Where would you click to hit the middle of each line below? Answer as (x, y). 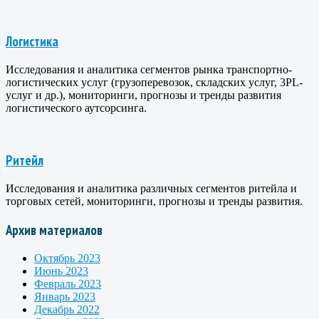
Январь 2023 (65, 296)
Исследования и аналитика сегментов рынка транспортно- (149, 69)
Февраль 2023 (68, 283)
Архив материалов (54, 230)
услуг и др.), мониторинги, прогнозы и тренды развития (143, 95)
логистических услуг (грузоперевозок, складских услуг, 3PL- (154, 82)
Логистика (32, 41)
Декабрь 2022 (67, 309)
